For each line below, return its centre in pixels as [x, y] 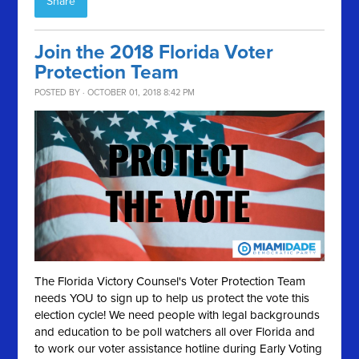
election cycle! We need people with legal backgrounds [177, 315]
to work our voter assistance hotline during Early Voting [179, 349]
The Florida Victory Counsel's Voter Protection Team [170, 282]
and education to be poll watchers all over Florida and [175, 332]
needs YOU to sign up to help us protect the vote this [172, 298]
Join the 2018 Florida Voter [154, 52]
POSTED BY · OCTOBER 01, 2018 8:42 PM [115, 92]
